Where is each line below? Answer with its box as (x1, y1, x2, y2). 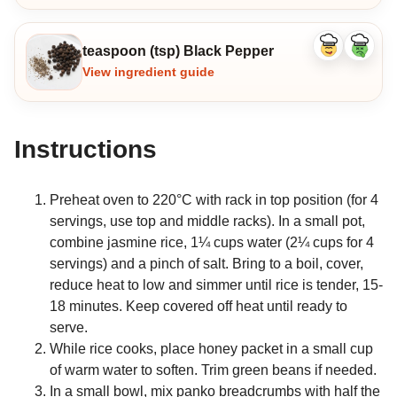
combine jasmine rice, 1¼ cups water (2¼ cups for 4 (50, 234, 374, 250)
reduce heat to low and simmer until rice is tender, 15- (50, 276, 383, 292)
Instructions (14, 136, 157, 164)
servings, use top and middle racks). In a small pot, (50, 213, 365, 229)
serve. (50, 319, 88, 335)
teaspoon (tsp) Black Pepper (82, 43, 274, 59)
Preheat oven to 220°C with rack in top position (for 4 (50, 191, 378, 207)
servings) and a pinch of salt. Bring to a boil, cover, (50, 255, 363, 271)
